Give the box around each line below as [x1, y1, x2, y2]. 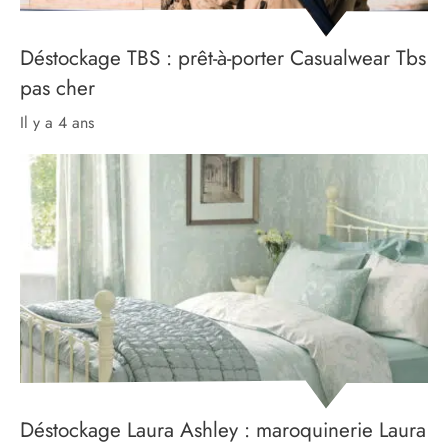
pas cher [20, 73, 95, 104]
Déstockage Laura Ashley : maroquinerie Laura [20, 414, 426, 445]
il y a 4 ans [24, 111, 94, 135]
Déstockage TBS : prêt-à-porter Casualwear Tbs [20, 43, 426, 74]
